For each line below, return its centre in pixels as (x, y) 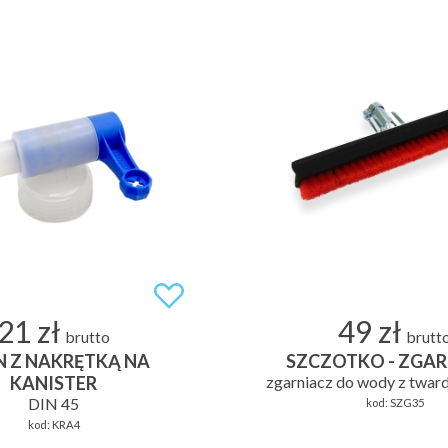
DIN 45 (53, 403)
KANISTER (53, 382)
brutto (88, 336)
